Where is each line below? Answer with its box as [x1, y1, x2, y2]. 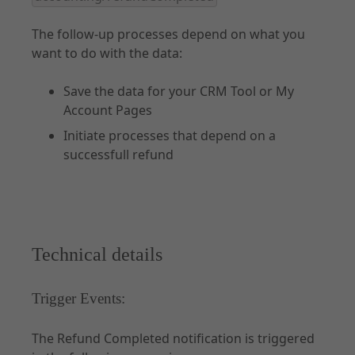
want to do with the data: [32, 44, 182, 62]
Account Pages [63, 101, 152, 119]
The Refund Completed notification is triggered [32, 330, 315, 347]
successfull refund [63, 146, 174, 163]
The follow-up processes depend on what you [32, 25, 305, 43]
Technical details [32, 243, 162, 265]
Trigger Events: [32, 290, 125, 307]
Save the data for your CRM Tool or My [63, 82, 294, 100]
